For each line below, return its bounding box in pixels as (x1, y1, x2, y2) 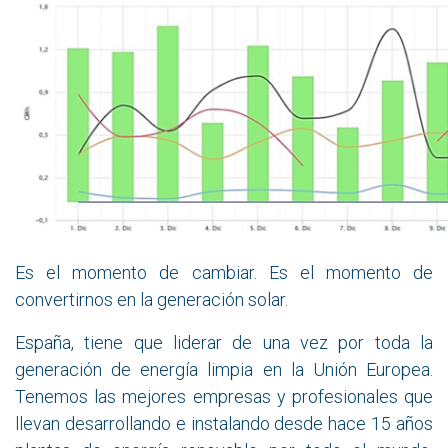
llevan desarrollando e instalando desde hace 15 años (15, 413, 433, 435)
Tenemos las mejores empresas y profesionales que (15, 386, 433, 408)
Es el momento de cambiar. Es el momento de (15, 262, 433, 284)
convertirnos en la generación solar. (15, 289, 288, 311)
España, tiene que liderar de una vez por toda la (15, 332, 433, 354)
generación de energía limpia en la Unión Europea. (15, 359, 433, 381)
